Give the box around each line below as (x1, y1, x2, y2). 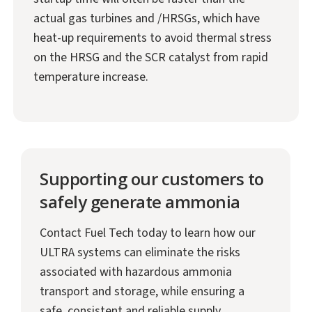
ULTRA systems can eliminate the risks (40, 244, 241, 262)
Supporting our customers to (40, 167, 264, 191)
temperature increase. (33, 68, 148, 86)
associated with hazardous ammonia (40, 263, 233, 281)
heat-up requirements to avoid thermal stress (33, 29, 272, 47)
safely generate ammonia (40, 190, 240, 214)
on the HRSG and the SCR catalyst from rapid (33, 48, 268, 66)
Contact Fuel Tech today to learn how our (40, 224, 256, 242)
